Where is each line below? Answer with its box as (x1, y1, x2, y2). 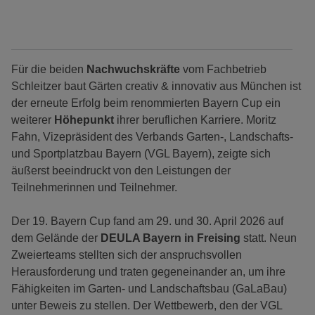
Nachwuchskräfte (86, 63, 183, 76)
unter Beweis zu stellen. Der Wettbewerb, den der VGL (11, 300, 282, 312)
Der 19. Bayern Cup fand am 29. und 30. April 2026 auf (11, 215, 283, 228)
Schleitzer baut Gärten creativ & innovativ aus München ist (11, 80, 301, 93)
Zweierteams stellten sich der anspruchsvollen (11, 249, 242, 262)
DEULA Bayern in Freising (101, 232, 240, 245)
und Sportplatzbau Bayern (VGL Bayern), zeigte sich (11, 148, 271, 160)
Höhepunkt (54, 114, 117, 127)
